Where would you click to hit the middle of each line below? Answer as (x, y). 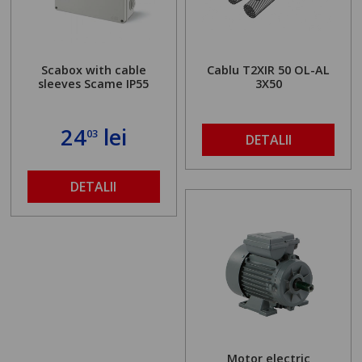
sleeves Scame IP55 (94, 83)
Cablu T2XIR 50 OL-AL (269, 69)
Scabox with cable (93, 69)
